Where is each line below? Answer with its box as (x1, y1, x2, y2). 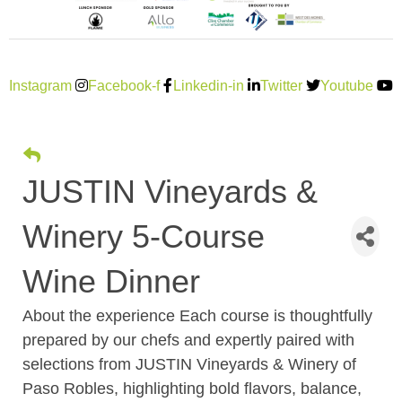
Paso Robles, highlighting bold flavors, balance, (22, 379, 362, 398)
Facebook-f (88, 77, 161, 93)
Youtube (320, 77, 373, 93)
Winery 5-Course (22, 217, 265, 255)
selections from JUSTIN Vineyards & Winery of (22, 354, 356, 373)
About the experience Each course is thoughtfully (22, 306, 372, 325)
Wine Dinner (22, 262, 200, 300)
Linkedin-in (172, 77, 244, 93)
